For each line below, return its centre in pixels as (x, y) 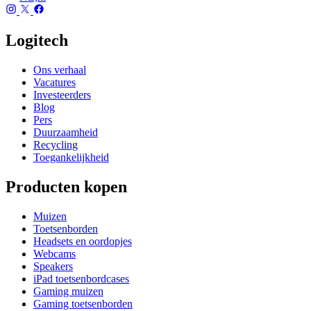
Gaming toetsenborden (83, 303)
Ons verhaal (60, 69)
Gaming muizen (68, 291)
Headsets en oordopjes (83, 241)
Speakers (53, 266)
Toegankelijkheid (71, 157)
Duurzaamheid (66, 132)
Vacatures (54, 82)
